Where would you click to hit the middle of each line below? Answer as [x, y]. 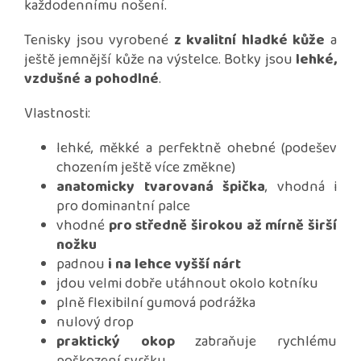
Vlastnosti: [57, 114]
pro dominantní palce [123, 207]
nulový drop [95, 323]
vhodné [83, 226]
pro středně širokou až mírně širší [223, 226]
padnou [82, 265]
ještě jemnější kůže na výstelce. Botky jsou [160, 60]
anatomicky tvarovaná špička [161, 187]
